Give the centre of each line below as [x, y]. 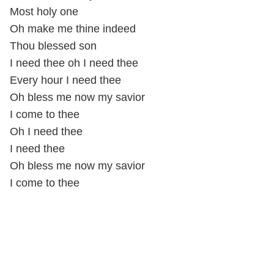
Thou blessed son [53, 46]
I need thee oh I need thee [76, 63]
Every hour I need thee [65, 80]
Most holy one [46, 12]
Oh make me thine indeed [73, 29]
